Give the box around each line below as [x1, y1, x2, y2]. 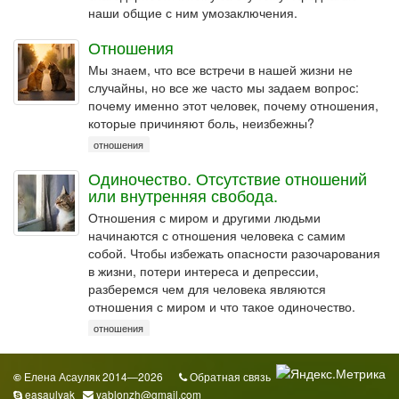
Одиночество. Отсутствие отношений [88, 167, 367, 190]
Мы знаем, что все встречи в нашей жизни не [88, 61, 353, 78]
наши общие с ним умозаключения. [88, 4, 297, 21]
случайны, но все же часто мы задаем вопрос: [88, 78, 359, 96]
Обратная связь [190, 369, 271, 384]
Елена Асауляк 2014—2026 [21, 369, 163, 384]
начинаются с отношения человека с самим [88, 226, 346, 244]
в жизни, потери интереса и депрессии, [88, 262, 319, 280]
